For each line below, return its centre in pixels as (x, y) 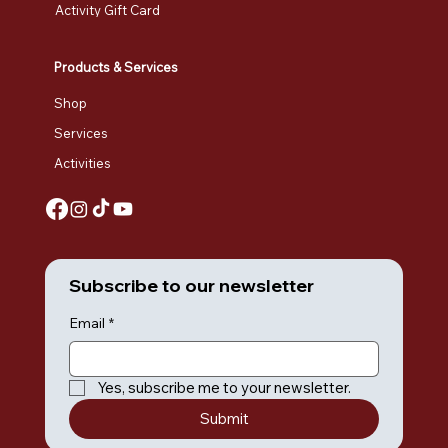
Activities (82, 163)
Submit (224, 418)
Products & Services (115, 66)
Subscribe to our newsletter (192, 285)
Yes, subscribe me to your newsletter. (224, 387)
